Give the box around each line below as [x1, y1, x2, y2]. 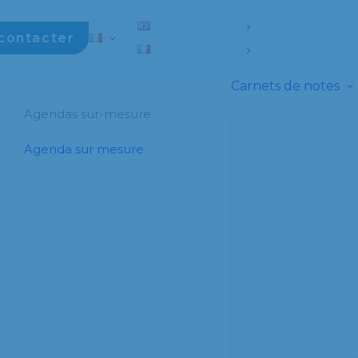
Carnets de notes [231, 78, 340, 93]
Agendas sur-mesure [24, 106, 151, 121]
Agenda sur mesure [24, 141, 144, 157]
